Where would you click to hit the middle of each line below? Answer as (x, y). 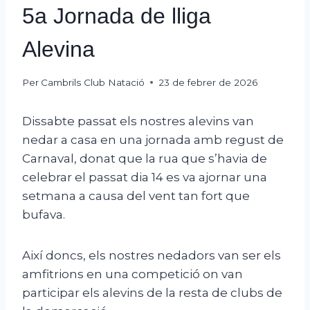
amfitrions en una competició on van (133, 274)
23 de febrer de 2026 (208, 82)
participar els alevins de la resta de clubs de (152, 292)
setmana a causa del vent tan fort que (136, 195)
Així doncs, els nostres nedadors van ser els (152, 255)
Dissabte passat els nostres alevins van (138, 121)
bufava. (44, 214)
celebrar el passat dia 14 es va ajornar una (145, 177)
